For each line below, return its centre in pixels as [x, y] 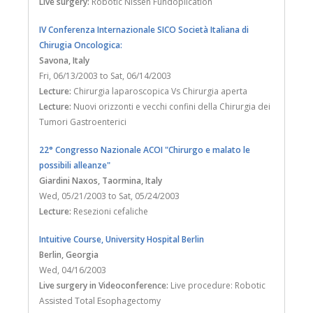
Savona [54, 60]
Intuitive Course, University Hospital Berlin [122, 239]
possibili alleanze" [75, 165]
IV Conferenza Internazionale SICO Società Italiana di [144, 29]
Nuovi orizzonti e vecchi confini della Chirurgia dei [171, 106]
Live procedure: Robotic [217, 285]
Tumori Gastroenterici [83, 122]
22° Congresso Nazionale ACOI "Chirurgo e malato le [145, 150]
